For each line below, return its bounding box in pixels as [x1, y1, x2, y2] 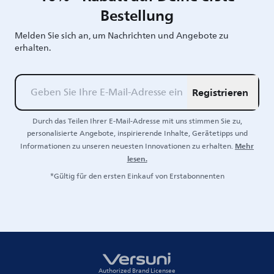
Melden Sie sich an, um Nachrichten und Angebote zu [15, 28, 229, 43]
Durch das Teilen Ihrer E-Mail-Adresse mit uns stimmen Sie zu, [32, 114, 242, 128]
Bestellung [100, 2, 174, 28]
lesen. [127, 152, 147, 166]
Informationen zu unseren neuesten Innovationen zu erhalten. [20, 139, 233, 153]
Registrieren [192, 83, 248, 101]
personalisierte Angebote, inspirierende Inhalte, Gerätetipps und [26, 127, 248, 140]
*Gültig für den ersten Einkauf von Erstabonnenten [50, 169, 224, 183]
